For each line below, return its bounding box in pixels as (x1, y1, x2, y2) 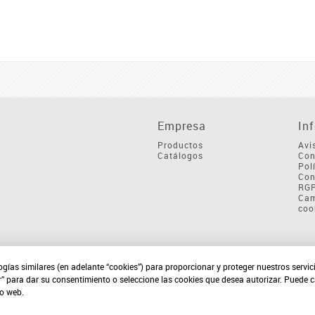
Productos (157, 139, 203, 151)
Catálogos (157, 150, 203, 162)
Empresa (157, 118, 206, 134)
